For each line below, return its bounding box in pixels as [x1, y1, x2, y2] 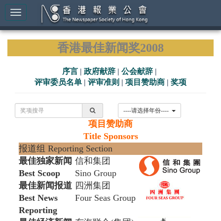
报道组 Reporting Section [19, 144, 112, 153]
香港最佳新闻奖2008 [57, 41, 164, 54]
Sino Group [75, 168, 116, 178]
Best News [19, 193, 58, 203]
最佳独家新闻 [19, 156, 72, 166]
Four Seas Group [75, 193, 136, 203]
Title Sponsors [83, 131, 138, 141]
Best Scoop [19, 168, 60, 178]
